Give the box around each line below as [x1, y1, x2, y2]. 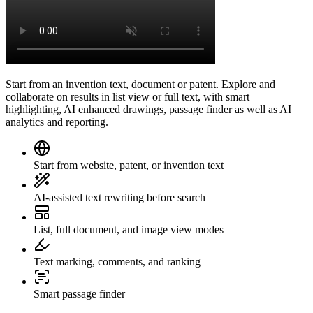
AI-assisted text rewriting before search [34, 191, 205, 203]
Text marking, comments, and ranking [34, 255, 201, 268]
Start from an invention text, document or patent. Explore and [6, 78, 275, 90]
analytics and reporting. [6, 115, 108, 128]
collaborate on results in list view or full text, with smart [6, 90, 249, 103]
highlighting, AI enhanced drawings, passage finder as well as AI [6, 103, 291, 115]
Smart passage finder [34, 287, 125, 300]
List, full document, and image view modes [34, 223, 224, 235]
